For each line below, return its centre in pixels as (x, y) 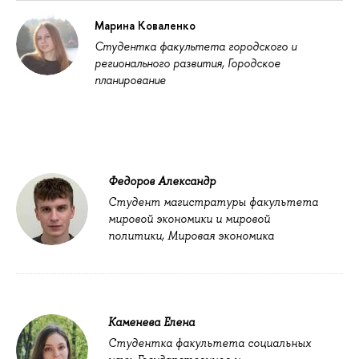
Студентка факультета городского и (196, 46)
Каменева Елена (151, 322)
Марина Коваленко (145, 26)
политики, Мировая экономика (191, 236)
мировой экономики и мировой (189, 219)
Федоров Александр (162, 181)
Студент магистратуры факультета (213, 202)
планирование (130, 80)
